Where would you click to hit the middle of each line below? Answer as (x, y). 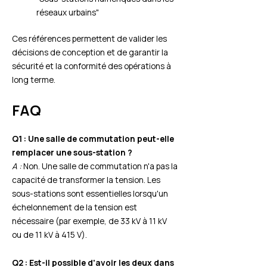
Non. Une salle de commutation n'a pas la (100, 166)
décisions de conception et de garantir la (90, 52)
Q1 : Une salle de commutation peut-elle (93, 139)
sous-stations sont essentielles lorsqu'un (90, 194)
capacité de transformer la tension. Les (86, 180)
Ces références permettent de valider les (89, 38)
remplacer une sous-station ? (72, 153)
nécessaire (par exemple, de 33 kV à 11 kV (89, 221)
